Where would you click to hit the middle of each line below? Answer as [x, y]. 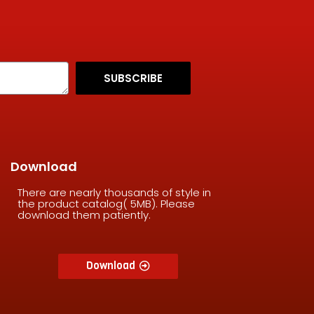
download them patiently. [84, 215]
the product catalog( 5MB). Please [106, 204]
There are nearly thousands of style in [114, 193]
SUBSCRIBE [133, 78]
